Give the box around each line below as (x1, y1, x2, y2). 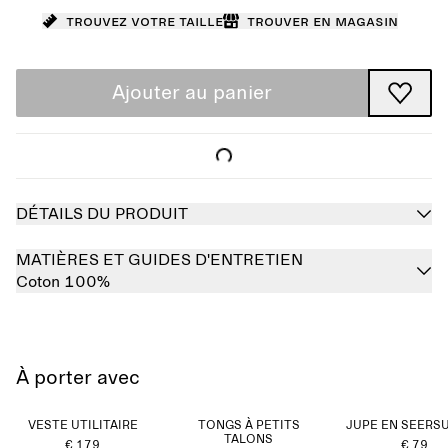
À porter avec (16, 368, 140, 388)
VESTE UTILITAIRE (27, 420, 138, 432)
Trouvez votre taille (66, 13, 223, 29)
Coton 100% (16, 274, 110, 290)
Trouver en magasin (247, 13, 398, 29)
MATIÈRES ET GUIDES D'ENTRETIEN (16, 252, 303, 268)
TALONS (224, 434, 274, 446)
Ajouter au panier (112, 83, 272, 103)
